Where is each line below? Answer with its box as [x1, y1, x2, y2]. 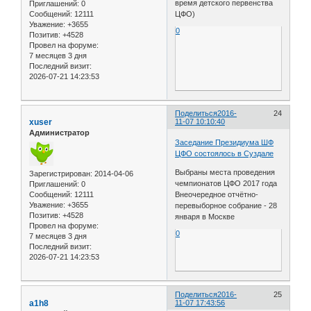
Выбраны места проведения [175, 167, 276, 176]
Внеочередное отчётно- [175, 190, 259, 199]
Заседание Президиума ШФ [175, 137, 274, 146]
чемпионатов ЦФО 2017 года [175, 178, 278, 187]
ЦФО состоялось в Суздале [175, 149, 274, 158]
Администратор [29, 128, 90, 137]
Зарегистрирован [29, 169, 90, 178]
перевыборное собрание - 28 [175, 201, 278, 210]
